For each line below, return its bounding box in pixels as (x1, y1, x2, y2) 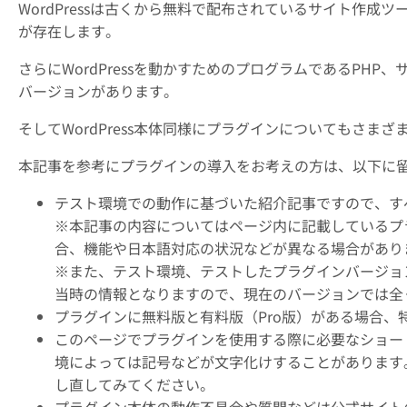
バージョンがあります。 (18, 80, 178, 103)
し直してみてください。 (55, 373, 214, 396)
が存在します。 (18, 20, 120, 43)
